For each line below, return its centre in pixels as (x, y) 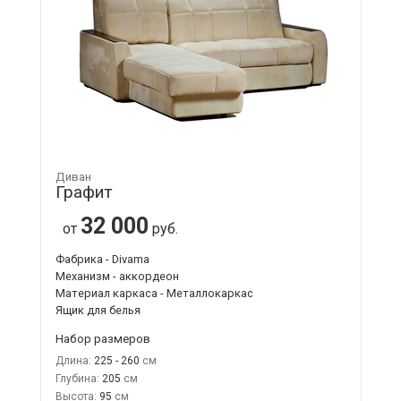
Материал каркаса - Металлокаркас (154, 293)
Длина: (73, 360)
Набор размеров (102, 338)
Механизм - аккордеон (117, 276)
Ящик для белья (98, 310)
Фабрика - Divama (102, 259)
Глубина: (77, 378)
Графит (84, 192)
